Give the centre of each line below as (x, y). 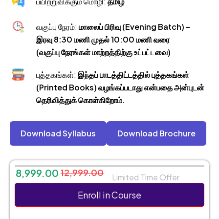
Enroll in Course (109, 195)
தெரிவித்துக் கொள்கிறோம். (80, 100)
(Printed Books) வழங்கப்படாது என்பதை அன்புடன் (120, 88)
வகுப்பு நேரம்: (57, 27)
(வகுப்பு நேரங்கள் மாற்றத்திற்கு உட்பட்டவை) (103, 52)
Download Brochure (156, 133)
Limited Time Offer (146, 177)
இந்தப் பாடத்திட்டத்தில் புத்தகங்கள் (133, 75)
